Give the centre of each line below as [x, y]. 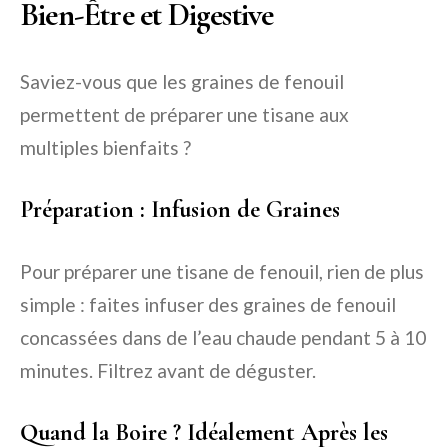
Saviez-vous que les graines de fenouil [182, 82]
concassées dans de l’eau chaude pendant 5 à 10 [223, 338]
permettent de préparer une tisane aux [184, 115]
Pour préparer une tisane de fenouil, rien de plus [222, 272]
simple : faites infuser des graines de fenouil [208, 305]
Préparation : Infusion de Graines [180, 210]
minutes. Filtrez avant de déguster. [168, 371]
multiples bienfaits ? [105, 148]
